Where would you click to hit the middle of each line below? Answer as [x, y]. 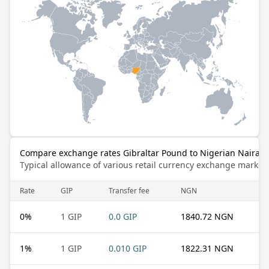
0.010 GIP [128, 248]
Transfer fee [129, 190]
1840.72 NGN [207, 216]
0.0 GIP [123, 216]
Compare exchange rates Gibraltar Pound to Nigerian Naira [140, 153]
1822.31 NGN [207, 248]
